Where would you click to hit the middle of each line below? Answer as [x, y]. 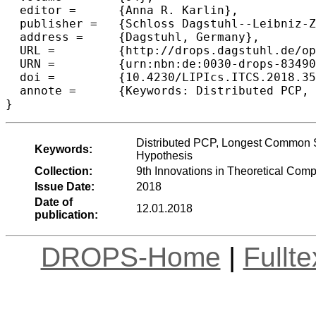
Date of [53, 202]
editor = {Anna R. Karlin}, [41, 10]
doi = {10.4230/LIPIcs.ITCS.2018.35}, [30, 77]
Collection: [63, 171]
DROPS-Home [130, 257]
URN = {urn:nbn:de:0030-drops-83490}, [30, 63]
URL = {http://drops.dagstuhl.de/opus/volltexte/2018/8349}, [30, 50]
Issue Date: [64, 186]
